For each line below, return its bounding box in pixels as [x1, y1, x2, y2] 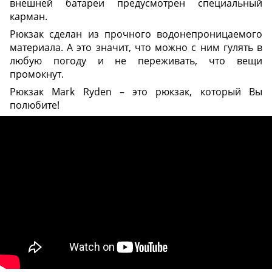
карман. [10, 9, 47, 23]
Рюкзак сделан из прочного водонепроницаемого [10, 27, 262, 41]
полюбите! [10, 98, 59, 112]
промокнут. [10, 67, 64, 81]
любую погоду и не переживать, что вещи [10, 53, 262, 67]
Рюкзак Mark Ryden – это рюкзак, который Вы [10, 84, 262, 98]
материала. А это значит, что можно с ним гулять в [10, 40, 262, 54]
